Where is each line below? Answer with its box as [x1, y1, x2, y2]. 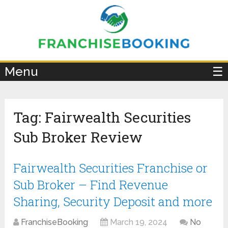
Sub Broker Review [13, 128, 143, 147]
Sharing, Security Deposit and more [13, 193, 213, 210]
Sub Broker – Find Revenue [13, 177, 168, 193]
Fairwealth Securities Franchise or [13, 160, 208, 177]
